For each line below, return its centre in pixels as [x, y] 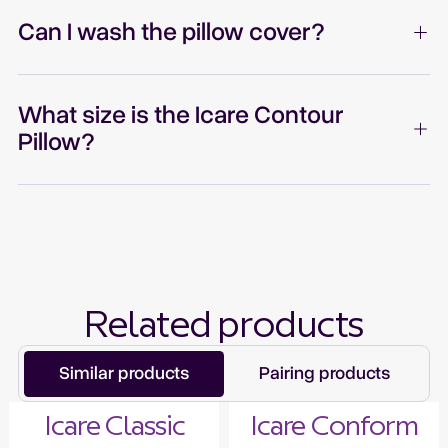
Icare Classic [114, 427]
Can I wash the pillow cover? [172, 32]
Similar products [123, 373]
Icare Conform [333, 427]
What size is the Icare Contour [181, 115]
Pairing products [324, 373]
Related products [224, 327]
